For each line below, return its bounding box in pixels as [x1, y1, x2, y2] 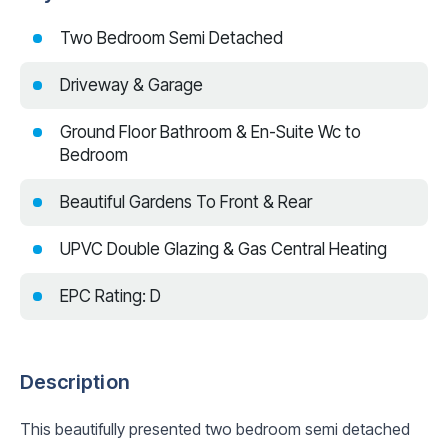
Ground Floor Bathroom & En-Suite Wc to [60, 121, 361, 142]
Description [20, 369, 130, 394]
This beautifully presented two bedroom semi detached [20, 418, 410, 439]
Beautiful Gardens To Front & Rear [60, 191, 312, 212]
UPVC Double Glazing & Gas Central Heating [60, 238, 387, 259]
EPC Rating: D [60, 285, 161, 306]
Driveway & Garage [60, 74, 203, 95]
